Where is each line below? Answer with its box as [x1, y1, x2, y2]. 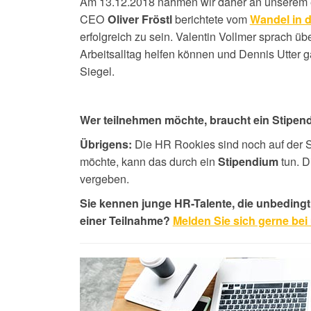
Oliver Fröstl [107, 10, 172, 27]
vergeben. [79, 169, 132, 187]
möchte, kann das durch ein [79, 152, 218, 169]
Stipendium [217, 153, 278, 169]
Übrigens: [79, 135, 132, 152]
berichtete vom [171, 10, 250, 27]
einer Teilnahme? [79, 212, 173, 228]
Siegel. [79, 62, 115, 79]
